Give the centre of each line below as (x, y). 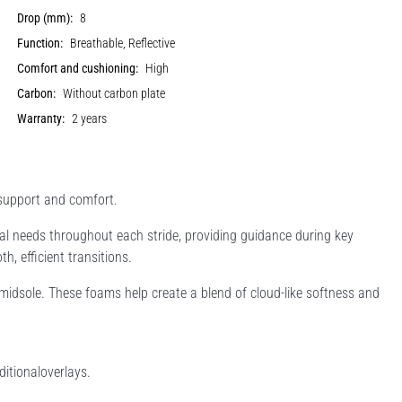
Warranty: (41, 118)
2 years (90, 118)
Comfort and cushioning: (78, 68)
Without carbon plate (114, 93)
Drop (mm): (45, 18)
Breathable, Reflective (123, 43)
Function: (40, 43)
